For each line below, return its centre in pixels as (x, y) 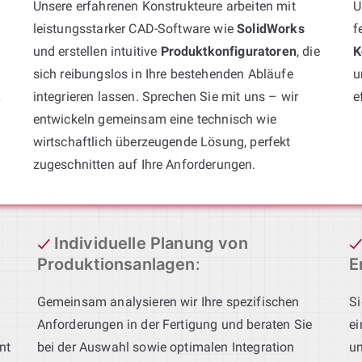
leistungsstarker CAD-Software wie (135, 28)
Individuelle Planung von (151, 243)
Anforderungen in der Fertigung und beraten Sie (175, 324)
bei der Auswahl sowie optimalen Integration (166, 347)
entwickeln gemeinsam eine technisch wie (154, 119)
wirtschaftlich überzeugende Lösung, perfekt (162, 141)
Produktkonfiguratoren (228, 51)
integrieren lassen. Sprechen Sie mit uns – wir (166, 96)
